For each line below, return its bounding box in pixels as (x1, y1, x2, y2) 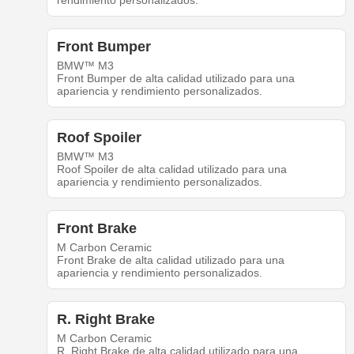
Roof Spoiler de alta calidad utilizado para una (56, 163, 287, 176)
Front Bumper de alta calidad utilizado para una (56, 72, 295, 85)
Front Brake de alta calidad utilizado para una (56, 254, 284, 267)
